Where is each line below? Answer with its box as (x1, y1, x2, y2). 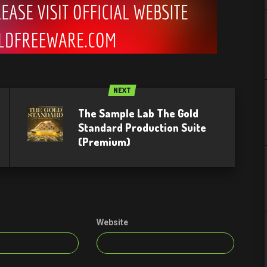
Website (97, 218, 129, 227)
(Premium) (78, 135, 131, 148)
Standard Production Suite (78, 121, 206, 134)
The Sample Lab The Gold (78, 107, 198, 120)
